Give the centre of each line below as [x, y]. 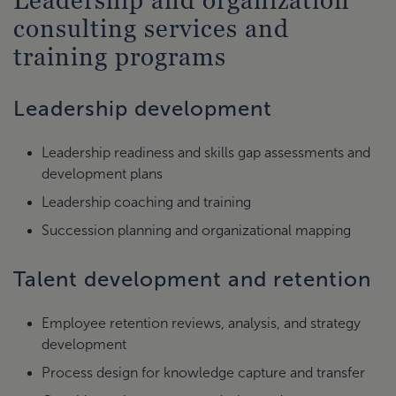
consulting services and [151, 28]
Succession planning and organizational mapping [196, 230]
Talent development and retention [192, 279]
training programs [120, 57]
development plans [102, 174]
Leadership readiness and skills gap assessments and [206, 152]
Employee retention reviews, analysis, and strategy [201, 323]
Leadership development [143, 109]
